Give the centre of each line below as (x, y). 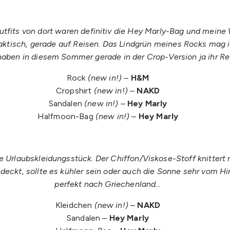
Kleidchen (75, 205)
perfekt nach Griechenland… (108, 184)
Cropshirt (75, 90)
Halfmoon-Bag (66, 116)
